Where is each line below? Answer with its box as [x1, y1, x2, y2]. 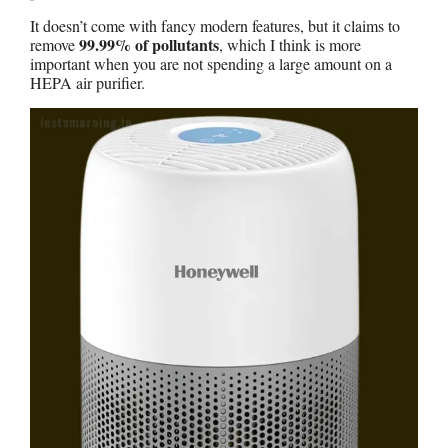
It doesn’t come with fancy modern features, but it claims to [30, 14, 400, 36]
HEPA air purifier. [30, 71, 145, 93]
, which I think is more [219, 33, 361, 55]
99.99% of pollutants [79, 32, 219, 56]
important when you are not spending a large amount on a [30, 52, 392, 74]
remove [30, 33, 79, 55]
